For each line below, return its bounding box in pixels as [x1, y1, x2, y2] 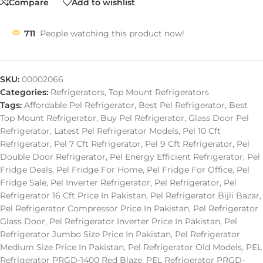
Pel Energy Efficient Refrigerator [110, 151, 243, 162]
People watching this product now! [40, 28, 184, 39]
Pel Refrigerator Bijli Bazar [150, 190, 259, 201]
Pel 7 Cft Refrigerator [54, 139, 141, 149]
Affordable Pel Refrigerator [24, 100, 134, 110]
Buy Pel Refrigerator [100, 113, 184, 123]
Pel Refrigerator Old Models [128, 242, 242, 252]
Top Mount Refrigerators [109, 87, 209, 97]
